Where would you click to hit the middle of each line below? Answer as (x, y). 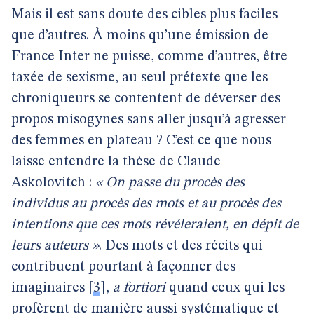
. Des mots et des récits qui (181, 246)
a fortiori (139, 288)
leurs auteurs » (55, 246)
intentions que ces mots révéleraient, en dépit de (155, 225)
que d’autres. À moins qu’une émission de (140, 36)
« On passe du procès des (170, 183)
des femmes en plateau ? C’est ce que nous (141, 141)
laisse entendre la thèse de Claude (116, 162)
